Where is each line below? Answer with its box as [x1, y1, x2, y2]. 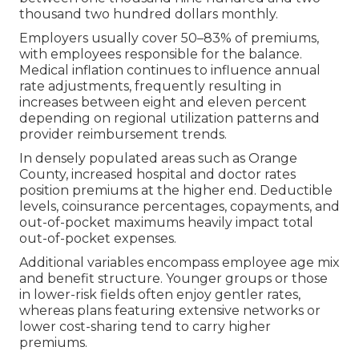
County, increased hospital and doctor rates [19, 167, 296, 183]
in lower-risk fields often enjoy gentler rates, [19, 287, 301, 303]
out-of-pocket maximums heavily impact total [19, 215, 313, 231]
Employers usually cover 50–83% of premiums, [19, 30, 319, 46]
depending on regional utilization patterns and [19, 111, 320, 127]
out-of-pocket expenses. [19, 231, 176, 247]
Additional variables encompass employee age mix [19, 255, 340, 271]
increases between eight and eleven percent [19, 95, 307, 111]
